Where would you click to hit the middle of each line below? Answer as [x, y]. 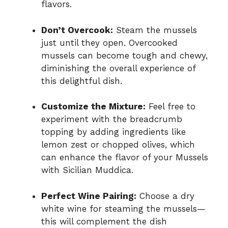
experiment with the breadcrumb [112, 119]
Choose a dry [165, 196]
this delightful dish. [82, 81]
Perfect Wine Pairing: [89, 196]
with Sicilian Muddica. [87, 170]
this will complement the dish [104, 221]
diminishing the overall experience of [118, 68]
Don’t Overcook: [77, 30]
